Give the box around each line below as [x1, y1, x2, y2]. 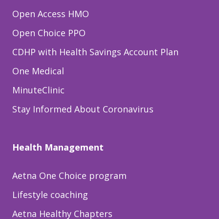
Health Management [12, 141, 104, 153]
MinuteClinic [12, 84, 65, 96]
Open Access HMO [12, 8, 89, 20]
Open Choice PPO [12, 27, 86, 39]
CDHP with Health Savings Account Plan [12, 46, 178, 58]
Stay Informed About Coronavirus [12, 103, 153, 115]
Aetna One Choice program [12, 170, 127, 182]
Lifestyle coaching [12, 189, 88, 201]
